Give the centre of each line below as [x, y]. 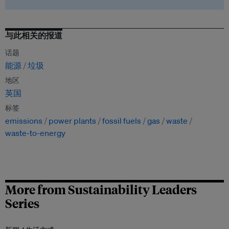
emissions [24, 121]
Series [22, 203]
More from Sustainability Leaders [101, 189]
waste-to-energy [35, 133]
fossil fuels [122, 121]
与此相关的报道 [34, 36]
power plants [72, 121]
